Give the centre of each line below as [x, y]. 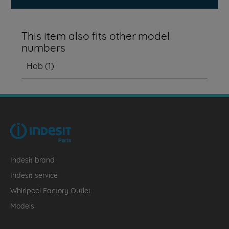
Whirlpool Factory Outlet [51, 190]
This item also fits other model [96, 35]
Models [22, 205]
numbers [44, 47]
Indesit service [34, 174]
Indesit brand [32, 159]
